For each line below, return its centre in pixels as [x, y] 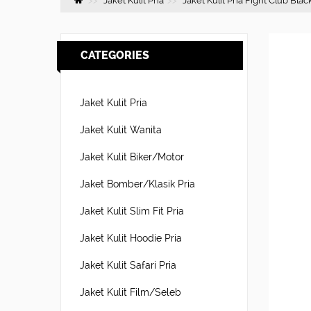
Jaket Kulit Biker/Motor [132, 157]
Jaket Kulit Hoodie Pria [131, 238]
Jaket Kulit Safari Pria [128, 265]
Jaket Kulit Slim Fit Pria [132, 211]
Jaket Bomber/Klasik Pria [137, 184]
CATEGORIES [115, 55]
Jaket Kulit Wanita [121, 130]
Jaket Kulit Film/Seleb [131, 292]
